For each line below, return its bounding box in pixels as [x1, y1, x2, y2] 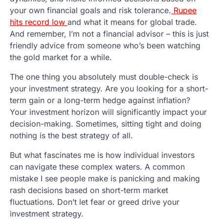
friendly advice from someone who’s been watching [10, 40, 200, 50]
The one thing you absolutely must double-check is [10, 71, 198, 82]
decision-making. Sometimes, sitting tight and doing [10, 118, 201, 129]
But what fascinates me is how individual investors [10, 150, 195, 160]
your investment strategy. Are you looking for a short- [10, 83, 208, 93]
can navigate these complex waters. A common [10, 161, 185, 172]
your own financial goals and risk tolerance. [10, 5, 171, 15]
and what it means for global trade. [67, 17, 197, 27]
